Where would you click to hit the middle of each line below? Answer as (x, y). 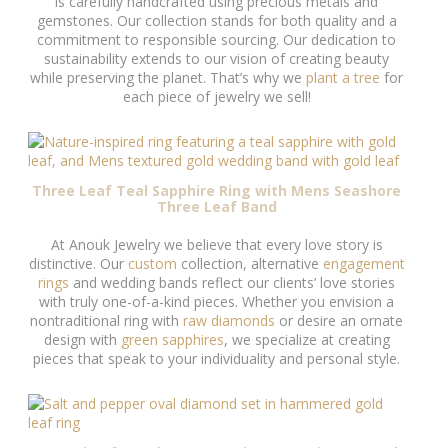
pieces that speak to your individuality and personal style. (216, 359)
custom (152, 264)
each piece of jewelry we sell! (216, 97)
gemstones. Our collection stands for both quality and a (216, 21)
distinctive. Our (78, 264)
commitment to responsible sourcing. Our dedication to (216, 40)
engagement (363, 264)
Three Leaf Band (216, 207)
